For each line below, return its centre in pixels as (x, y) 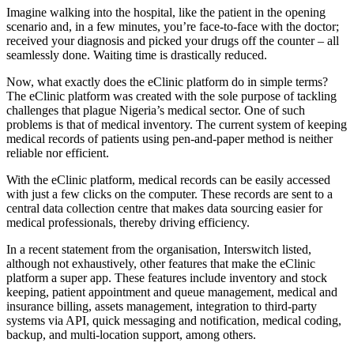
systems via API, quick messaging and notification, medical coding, (174, 320)
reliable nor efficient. (58, 153)
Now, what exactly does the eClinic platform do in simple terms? (167, 81)
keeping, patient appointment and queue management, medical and (172, 292)
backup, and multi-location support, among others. (131, 334)
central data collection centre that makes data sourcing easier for (164, 208)
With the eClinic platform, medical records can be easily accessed (168, 179)
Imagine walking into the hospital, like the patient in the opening (166, 12)
